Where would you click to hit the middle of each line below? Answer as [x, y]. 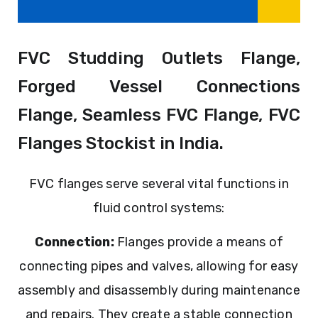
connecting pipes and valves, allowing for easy [159, 266]
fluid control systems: [159, 208]
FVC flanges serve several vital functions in [159, 183]
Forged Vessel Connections [159, 86]
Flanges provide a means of [199, 242]
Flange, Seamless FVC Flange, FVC [159, 115]
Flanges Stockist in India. [121, 143]
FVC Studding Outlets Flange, [159, 58]
